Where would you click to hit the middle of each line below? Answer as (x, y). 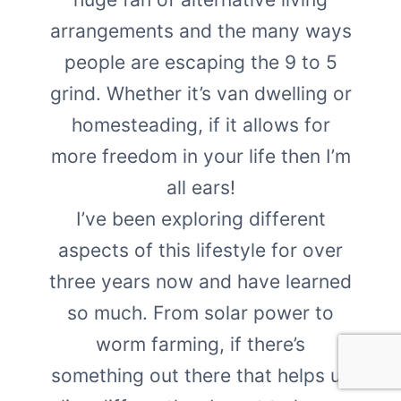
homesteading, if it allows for (200, 124)
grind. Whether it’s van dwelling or (200, 93)
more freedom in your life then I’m (200, 156)
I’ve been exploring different (200, 218)
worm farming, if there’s (200, 344)
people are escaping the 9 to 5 (200, 62)
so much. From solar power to (200, 312)
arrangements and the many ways (200, 30)
